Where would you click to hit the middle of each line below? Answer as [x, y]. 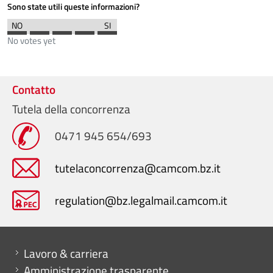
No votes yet [31, 40]
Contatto [34, 89]
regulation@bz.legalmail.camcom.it [141, 200]
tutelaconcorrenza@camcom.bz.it [138, 168]
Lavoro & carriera [66, 253]
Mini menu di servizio [61, 250]
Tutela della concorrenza [71, 109]
